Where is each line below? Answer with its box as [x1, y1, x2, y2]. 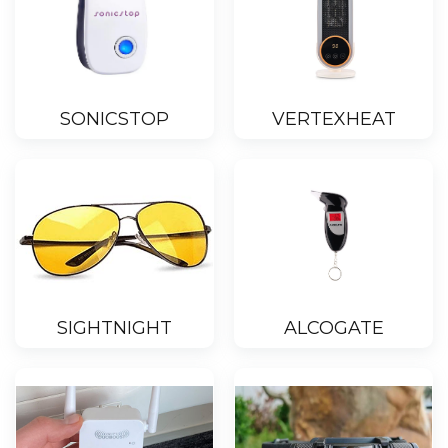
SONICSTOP [60, 108, 169, 131]
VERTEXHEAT [271, 108, 396, 131]
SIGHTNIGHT [57, 317, 172, 340]
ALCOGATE [283, 317, 384, 340]
